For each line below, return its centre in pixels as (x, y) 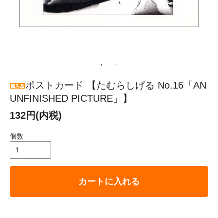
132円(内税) (36, 115)
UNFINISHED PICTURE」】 (71, 98)
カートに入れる (109, 181)
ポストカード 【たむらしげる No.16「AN (116, 85)
